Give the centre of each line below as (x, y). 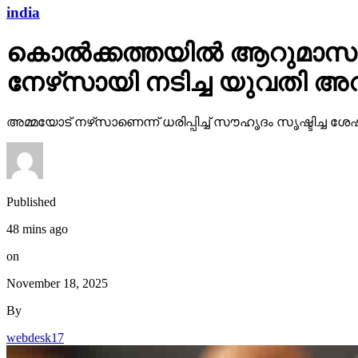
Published (31, 201)
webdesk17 (35, 337)
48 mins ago (37, 229)
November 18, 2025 (57, 283)
